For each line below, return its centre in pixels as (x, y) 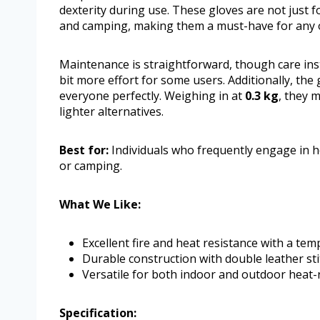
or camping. (91, 166)
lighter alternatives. (111, 112)
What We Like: (100, 205)
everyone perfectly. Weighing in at (152, 96)
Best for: (84, 150)
